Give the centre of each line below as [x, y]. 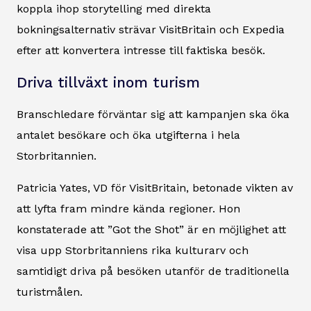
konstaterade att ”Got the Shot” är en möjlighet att [151, 229]
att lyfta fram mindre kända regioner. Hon [128, 208]
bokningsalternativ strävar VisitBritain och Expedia [151, 29]
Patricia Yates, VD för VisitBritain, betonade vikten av [155, 187]
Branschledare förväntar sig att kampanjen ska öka [153, 114]
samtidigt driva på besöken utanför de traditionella [153, 271]
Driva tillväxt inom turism [108, 82]
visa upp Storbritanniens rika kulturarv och [133, 250]
